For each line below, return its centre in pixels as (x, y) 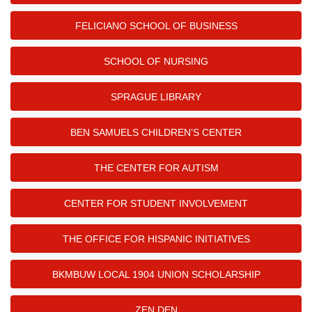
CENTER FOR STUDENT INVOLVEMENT (156, 203)
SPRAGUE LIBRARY (156, 96)
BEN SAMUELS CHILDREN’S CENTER (156, 132)
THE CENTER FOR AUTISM (156, 167)
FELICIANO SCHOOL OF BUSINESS (156, 25)
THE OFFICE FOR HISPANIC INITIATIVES (156, 239)
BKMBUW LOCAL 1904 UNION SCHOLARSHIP (156, 274)
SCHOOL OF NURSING (156, 61)
